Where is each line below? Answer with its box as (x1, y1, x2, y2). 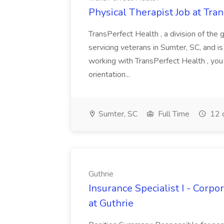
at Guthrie (88, 196, 133, 210)
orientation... (88, 69, 130, 80)
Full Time (156, 108, 189, 119)
